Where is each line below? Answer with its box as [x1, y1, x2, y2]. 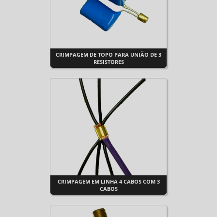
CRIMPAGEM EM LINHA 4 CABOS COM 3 [57, 178, 160, 185]
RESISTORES [93, 58, 124, 65]
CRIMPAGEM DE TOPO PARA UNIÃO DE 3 [56, 51, 161, 58]
